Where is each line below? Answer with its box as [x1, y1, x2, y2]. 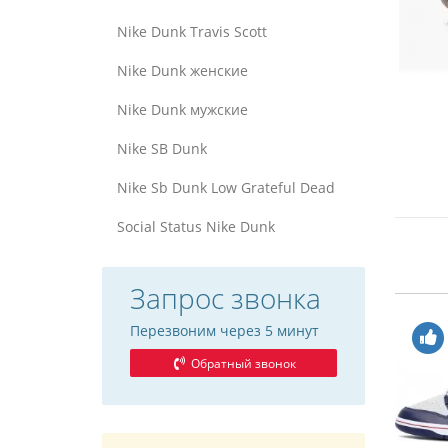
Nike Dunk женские [117, 61, 248, 80]
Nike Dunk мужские [117, 100, 248, 119]
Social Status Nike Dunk [117, 217, 275, 236]
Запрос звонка [130, 279, 321, 317]
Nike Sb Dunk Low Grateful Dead [117, 178, 335, 197]
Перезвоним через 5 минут [130, 321, 319, 340]
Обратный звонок [188, 355, 297, 372]
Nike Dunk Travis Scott [117, 22, 267, 41]
